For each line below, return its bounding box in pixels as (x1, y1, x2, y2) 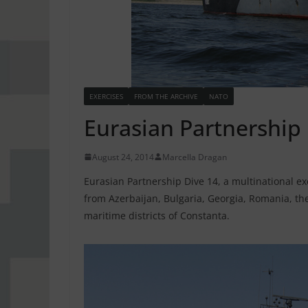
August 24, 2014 (92, 151, 154, 163)
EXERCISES (89, 91, 123, 101)
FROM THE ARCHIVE (134, 91, 198, 101)
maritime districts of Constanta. (84, 208, 230, 222)
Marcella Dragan (162, 151, 227, 163)
